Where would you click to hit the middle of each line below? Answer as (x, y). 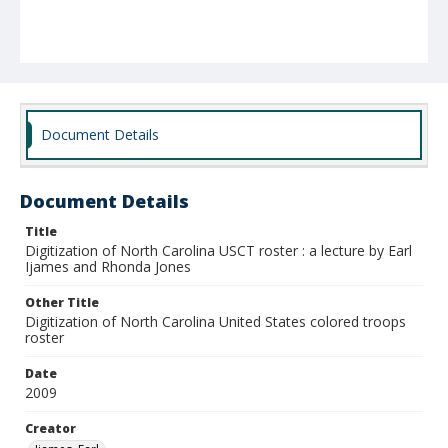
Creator (50, 428)
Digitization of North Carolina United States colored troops (215, 321)
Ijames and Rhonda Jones (108, 266)
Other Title (62, 302)
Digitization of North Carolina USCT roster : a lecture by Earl (218, 250)
